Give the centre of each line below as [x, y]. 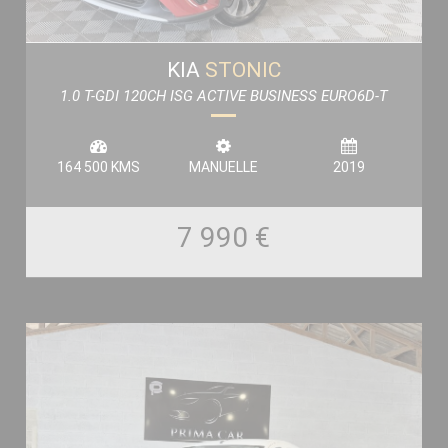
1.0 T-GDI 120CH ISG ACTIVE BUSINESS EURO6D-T [223, 95]
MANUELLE [224, 166]
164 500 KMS [98, 166]
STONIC [242, 69]
